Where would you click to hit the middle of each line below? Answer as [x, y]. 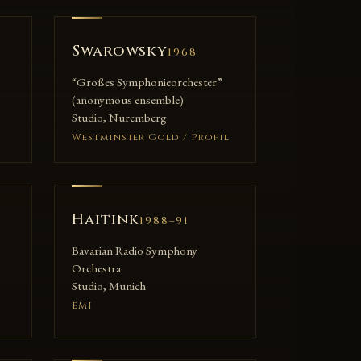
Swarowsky [120, 52]
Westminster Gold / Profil [150, 137]
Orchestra [96, 268]
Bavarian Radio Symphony [134, 250]
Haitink [106, 219]
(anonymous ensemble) [127, 100]
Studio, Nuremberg [119, 118]
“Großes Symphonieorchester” [147, 83]
